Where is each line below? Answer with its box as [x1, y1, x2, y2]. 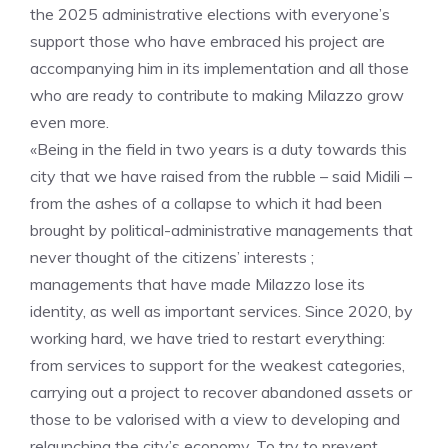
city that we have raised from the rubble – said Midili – [30, 165, 412, 186]
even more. [30, 111, 109, 132]
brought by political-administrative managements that [30, 219, 413, 240]
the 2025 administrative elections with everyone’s [30, 3, 390, 24]
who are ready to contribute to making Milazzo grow [30, 84, 404, 105]
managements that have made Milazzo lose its [30, 273, 365, 294]
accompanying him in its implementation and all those [30, 57, 409, 78]
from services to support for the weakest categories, [30, 354, 405, 375]
